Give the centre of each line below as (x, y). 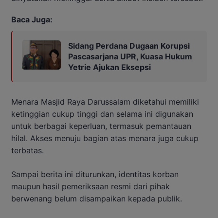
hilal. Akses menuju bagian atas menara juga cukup (105, 138)
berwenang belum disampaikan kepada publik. (97, 199)
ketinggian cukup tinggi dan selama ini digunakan (102, 114)
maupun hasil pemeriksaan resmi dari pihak (91, 187)
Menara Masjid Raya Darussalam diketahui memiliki (105, 102)
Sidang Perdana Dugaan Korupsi (129, 46)
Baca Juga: (32, 20)
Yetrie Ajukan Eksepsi (109, 67)
